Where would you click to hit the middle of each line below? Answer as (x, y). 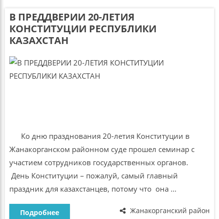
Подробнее (39, 212)
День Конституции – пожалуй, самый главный (93, 176)
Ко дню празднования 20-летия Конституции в (99, 136)
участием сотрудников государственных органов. (101, 163)
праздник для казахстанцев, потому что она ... (93, 189)
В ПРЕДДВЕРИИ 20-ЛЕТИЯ (72, 17)
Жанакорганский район (169, 210)
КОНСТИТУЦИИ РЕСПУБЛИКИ (83, 29)
